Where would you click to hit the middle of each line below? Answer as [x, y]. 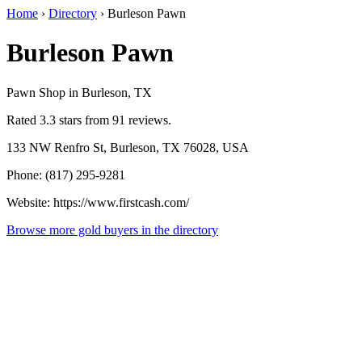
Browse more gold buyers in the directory [112, 229]
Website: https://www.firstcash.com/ [98, 202]
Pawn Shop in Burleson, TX [79, 92]
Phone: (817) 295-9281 [66, 175]
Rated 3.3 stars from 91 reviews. [89, 120]
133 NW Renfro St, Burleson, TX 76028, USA [128, 147]
